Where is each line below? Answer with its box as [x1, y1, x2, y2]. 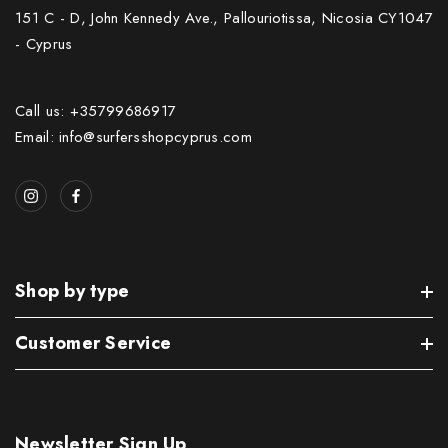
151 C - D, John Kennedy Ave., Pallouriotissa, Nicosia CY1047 [15, 7, 433, 30]
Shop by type [15, 278, 129, 305]
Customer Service [15, 330, 171, 357]
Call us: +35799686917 [15, 100, 177, 123]
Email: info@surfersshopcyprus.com [15, 126, 252, 149]
